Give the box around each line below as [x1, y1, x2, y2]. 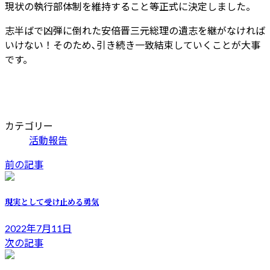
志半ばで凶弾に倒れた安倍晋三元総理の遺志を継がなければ [5, 24, 265, 36]
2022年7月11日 [5, 222, 72, 234]
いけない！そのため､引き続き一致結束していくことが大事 [5, 39, 260, 51]
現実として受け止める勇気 [5, 195, 99, 207]
